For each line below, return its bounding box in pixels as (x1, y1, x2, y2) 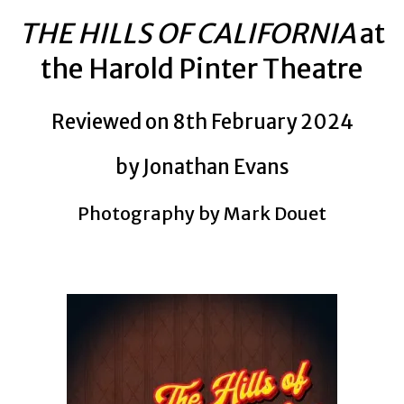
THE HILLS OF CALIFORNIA (19, 16, 360, 50)
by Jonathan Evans (115, 154, 289, 179)
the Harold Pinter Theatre (41, 51, 363, 86)
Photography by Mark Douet (78, 202, 326, 225)
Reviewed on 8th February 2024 (50, 109, 353, 134)
